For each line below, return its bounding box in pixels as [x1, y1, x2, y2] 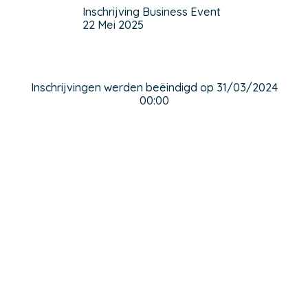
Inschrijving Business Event [82, 5, 221, 19]
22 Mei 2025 [82, 18, 144, 32]
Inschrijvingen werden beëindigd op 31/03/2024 [30, 80, 278, 94]
